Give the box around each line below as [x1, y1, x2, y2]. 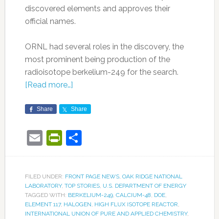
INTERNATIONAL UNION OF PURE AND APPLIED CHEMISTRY [24, 210, 187, 218]
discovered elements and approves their [24, 4, 170, 14]
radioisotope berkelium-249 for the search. [24, 67, 178, 77]
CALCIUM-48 [115, 192, 151, 199]
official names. [24, 17, 76, 26]
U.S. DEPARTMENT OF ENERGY [102, 182, 186, 190]
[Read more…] [24, 80, 73, 90]
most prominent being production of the [24, 55, 170, 65]
